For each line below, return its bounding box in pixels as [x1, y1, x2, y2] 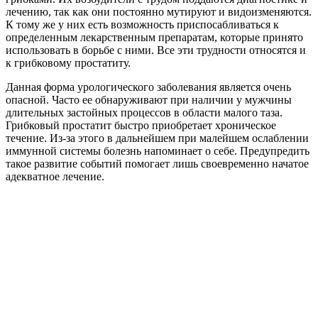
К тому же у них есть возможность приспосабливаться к [6, 18, 279, 31]
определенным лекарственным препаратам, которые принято [6, 31, 303, 43]
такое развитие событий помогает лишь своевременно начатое [6, 157, 309, 170]
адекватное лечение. [6, 170, 104, 182]
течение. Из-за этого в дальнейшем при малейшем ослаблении [6, 131, 309, 144]
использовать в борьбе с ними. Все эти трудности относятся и [6, 43, 306, 56]
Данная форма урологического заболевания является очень [6, 80, 291, 93]
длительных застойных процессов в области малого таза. [6, 106, 283, 119]
